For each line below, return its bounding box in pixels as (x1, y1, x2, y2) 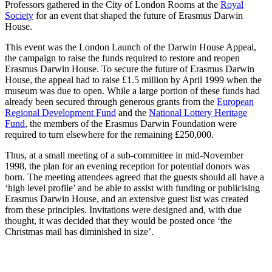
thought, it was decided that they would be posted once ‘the (5, 216, 232, 226)
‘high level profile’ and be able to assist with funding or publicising (5, 183, 260, 194)
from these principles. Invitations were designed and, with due (5, 205, 242, 216)
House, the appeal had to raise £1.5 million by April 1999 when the (5, 75, 262, 86)
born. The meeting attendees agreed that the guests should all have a (5, 172, 264, 183)
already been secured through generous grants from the (5, 97, 217, 107)
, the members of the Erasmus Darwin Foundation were (25, 118, 237, 129)
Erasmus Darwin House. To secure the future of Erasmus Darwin (5, 64, 254, 75)
